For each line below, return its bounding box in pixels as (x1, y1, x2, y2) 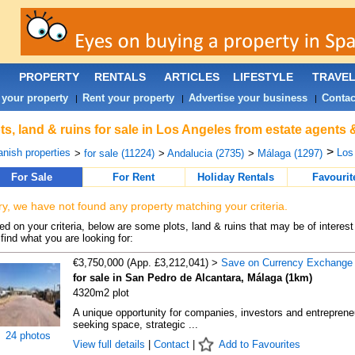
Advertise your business (188, 92, 307, 104)
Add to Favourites (218, 338, 300, 350)
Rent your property (82, 92, 174, 104)
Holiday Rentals (197, 171, 274, 183)
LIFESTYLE (232, 71, 293, 83)
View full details (72, 338, 148, 350)
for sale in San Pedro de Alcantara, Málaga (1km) (72, 272, 312, 284)
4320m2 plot (72, 287, 129, 299)
